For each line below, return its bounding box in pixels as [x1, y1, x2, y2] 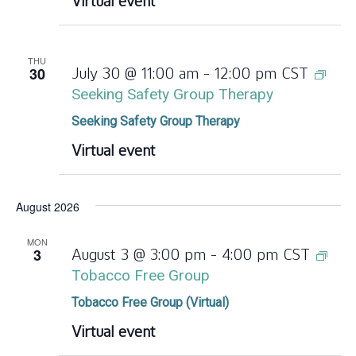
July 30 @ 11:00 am [71, 64, 199, 83]
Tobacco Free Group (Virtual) [71, 295, 229, 310]
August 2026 [15, 199, 79, 215]
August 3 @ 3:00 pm [71, 246, 206, 264]
